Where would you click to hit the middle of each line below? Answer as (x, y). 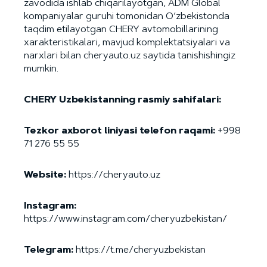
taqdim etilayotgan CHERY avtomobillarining (121, 30)
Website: (45, 175)
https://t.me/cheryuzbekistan (139, 250)
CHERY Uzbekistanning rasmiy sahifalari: (122, 100)
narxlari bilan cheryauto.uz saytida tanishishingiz (130, 56)
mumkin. (41, 69)
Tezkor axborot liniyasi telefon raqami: (119, 131)
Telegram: (49, 250)
